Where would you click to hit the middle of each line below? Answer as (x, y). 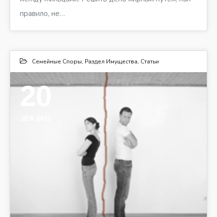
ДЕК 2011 (36, 118)
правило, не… (42, 13)
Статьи (150, 61)
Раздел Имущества (111, 61)
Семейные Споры (57, 61)
